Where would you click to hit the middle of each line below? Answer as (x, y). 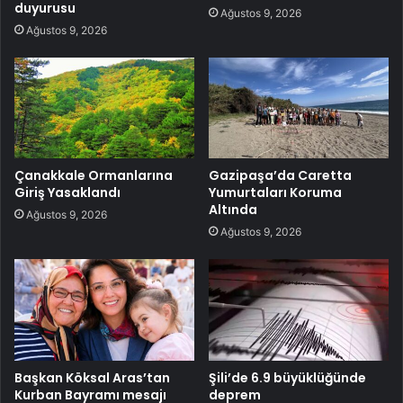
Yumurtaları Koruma (275, 193)
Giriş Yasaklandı (67, 193)
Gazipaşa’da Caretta (280, 176)
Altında (233, 210)
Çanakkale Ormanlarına (94, 176)
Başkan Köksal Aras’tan (92, 378)
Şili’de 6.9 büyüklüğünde (287, 378)
